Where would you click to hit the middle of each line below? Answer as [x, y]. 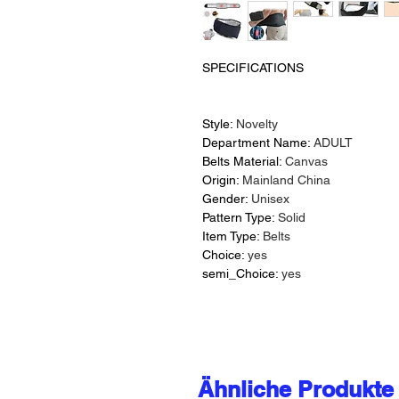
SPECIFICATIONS [253, 68]
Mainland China [286, 180]
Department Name [255, 142]
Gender [224, 199]
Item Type [229, 236]
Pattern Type [237, 217]
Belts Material [240, 161]
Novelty [257, 124]
